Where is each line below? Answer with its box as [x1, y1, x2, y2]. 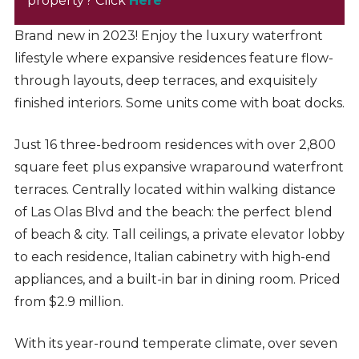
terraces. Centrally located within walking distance [14, 182, 336, 198]
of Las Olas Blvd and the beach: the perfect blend [14, 204, 333, 220]
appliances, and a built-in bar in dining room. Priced [14, 272, 341, 288]
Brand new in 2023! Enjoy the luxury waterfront [14, 28, 323, 44]
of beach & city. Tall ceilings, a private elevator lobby [14, 227, 345, 243]
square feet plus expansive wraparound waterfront [14, 159, 344, 175]
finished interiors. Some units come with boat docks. [14, 95, 345, 111]
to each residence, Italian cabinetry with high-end [14, 249, 331, 265]
